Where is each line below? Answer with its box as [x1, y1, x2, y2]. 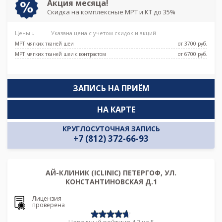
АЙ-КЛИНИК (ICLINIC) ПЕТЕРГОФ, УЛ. [46, 167, 176, 177]
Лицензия [32, 194, 61, 203]
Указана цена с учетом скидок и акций [51, 29, 156, 37]
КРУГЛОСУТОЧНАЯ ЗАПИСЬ [62, 124, 160, 134]
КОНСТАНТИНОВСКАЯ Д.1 [65, 176, 157, 186]
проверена [32, 201, 65, 210]
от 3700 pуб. [178, 40, 207, 47]
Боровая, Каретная [152, 1, 207, 8]
